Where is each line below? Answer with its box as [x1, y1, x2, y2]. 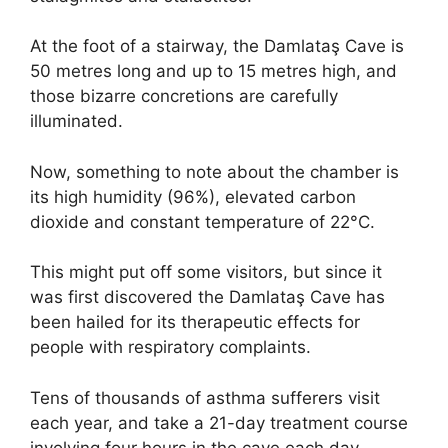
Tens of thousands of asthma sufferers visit [30, 387, 380, 408]
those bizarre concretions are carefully [30, 86, 338, 107]
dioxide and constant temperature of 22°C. [30, 211, 375, 232]
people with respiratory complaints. [30, 337, 311, 358]
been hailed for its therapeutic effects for [30, 312, 360, 333]
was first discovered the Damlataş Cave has [30, 287, 385, 308]
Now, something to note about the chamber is [30, 161, 399, 182]
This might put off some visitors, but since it [30, 262, 382, 283]
